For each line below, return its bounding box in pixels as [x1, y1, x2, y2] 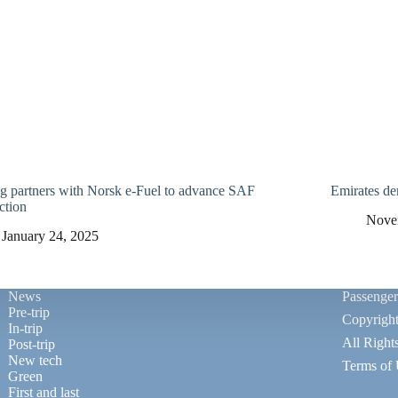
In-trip [7, 321, 43, 336]
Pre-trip [7, 305, 50, 320]
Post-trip [7, 337, 55, 352]
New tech [7, 353, 62, 368]
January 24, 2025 [2, 227, 99, 243]
